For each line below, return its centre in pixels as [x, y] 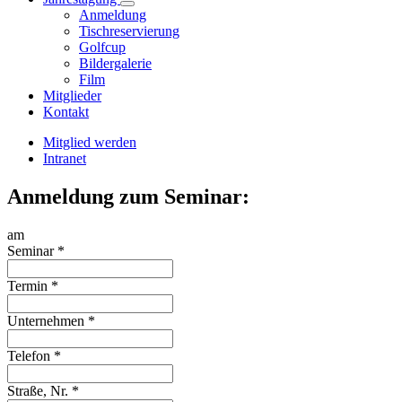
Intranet [65, 158]
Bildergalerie [115, 63]
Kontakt [66, 112]
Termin [29, 285]
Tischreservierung [129, 31]
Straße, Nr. [39, 390]
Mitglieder [72, 96]
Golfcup [102, 47]
